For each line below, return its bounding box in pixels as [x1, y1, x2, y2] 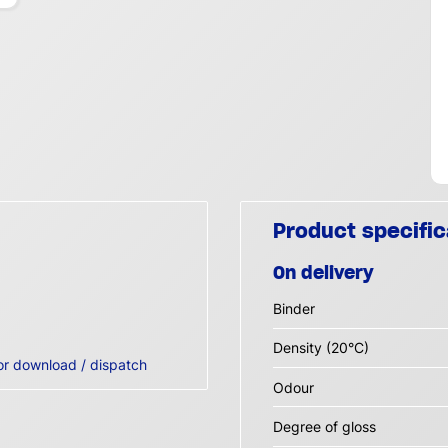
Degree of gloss [273, 417, 376, 435]
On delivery [273, 260, 374, 284]
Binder [273, 299, 315, 317]
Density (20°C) [273, 339, 369, 357]
